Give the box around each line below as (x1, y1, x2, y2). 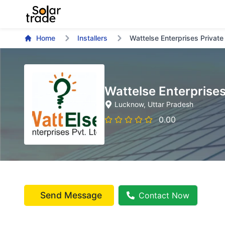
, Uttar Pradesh (144, 100, 193, 108)
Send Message (40, 190, 102, 200)
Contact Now (139, 190, 189, 200)
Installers (77, 34, 107, 42)
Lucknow (115, 100, 144, 108)
